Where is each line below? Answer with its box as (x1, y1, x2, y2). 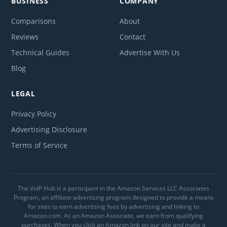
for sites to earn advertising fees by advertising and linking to (28, 202, 199, 211)
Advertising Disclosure (11, 124, 87, 134)
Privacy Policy (11, 108, 56, 119)
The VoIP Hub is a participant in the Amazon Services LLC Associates (18, 183, 209, 193)
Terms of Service (11, 140, 67, 150)
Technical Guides (11, 47, 69, 57)
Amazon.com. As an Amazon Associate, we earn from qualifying (24, 211, 203, 220)
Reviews (11, 31, 39, 42)
